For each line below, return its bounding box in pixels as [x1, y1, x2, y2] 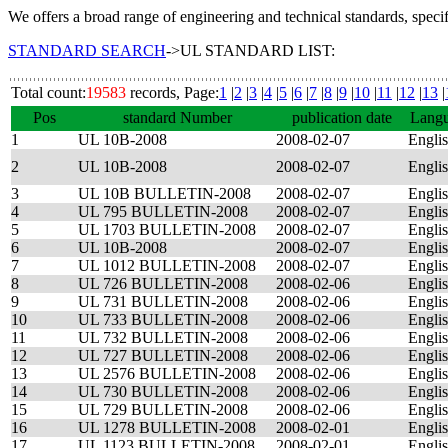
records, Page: [126, 84, 219, 101]
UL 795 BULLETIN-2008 [78, 203, 248, 220]
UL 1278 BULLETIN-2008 [78, 419, 256, 436]
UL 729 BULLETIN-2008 [78, 401, 248, 418]
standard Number [122, 109, 232, 126]
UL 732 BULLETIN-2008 [78, 329, 248, 346]
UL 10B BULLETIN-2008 [78, 185, 251, 202]
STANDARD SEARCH [8, 42, 166, 59]
